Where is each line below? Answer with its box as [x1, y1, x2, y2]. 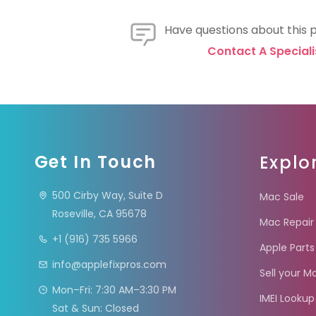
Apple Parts [259, 241, 315, 255]
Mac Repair [259, 215, 314, 229]
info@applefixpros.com [51, 257, 166, 272]
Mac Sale [259, 190, 304, 204]
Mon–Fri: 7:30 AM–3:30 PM [51, 283, 176, 297]
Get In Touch [34, 150, 157, 174]
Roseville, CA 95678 [51, 207, 147, 221]
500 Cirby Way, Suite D [51, 188, 163, 202]
